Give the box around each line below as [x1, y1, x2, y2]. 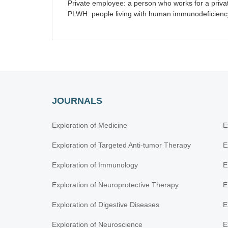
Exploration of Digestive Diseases [52, 201, 159, 209]
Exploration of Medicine [52, 121, 127, 129]
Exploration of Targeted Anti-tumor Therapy [52, 141, 191, 149]
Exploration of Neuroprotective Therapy [52, 181, 179, 189]
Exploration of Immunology [52, 161, 138, 169]
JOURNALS [52, 96, 102, 106]
